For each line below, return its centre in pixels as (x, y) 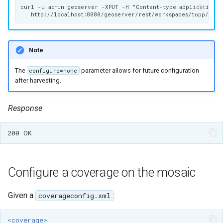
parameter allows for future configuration (140, 70)
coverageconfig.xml (74, 195)
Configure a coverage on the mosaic (102, 172)
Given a (22, 195)
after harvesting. (38, 80)
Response (25, 109)
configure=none (53, 70)
